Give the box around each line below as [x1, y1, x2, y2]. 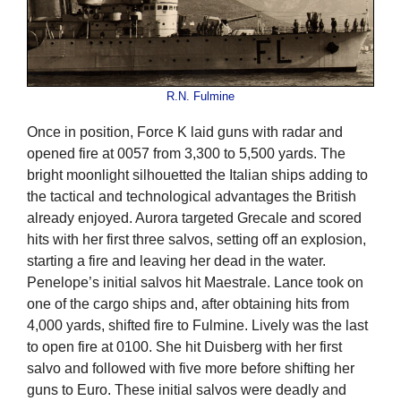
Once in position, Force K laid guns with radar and [27, 124, 343, 141]
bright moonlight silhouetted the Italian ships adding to [27, 167, 368, 183]
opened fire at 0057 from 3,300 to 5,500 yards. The [27, 146, 346, 162]
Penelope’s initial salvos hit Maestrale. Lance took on [27, 275, 363, 291]
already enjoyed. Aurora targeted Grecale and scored [27, 210, 362, 226]
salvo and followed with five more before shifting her [27, 361, 354, 377]
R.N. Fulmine [166, 89, 235, 103]
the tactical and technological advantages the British [27, 189, 356, 205]
